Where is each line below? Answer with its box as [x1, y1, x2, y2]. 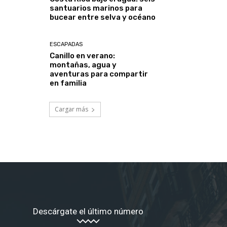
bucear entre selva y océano [50, 12, 156, 22]
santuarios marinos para [50, 3, 143, 13]
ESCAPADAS [50, 41, 83, 48]
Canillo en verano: [50, 51, 116, 61]
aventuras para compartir [50, 69, 148, 79]
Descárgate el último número [32, 206, 143, 216]
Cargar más [55, 105, 88, 114]
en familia [50, 79, 87, 88]
